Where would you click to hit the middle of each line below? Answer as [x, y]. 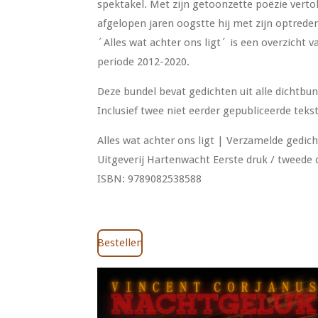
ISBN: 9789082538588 [149, 179]
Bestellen [120, 243]
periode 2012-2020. [143, 61]
